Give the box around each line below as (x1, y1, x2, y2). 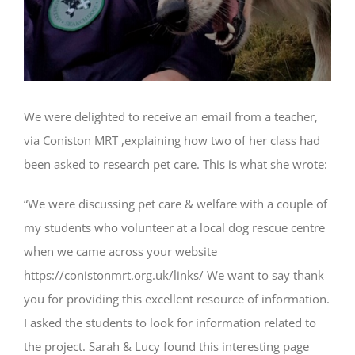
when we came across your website (24, 242, 217, 259)
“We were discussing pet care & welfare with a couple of (24, 195, 327, 212)
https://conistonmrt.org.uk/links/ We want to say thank (24, 266, 324, 283)
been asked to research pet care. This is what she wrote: (24, 155, 327, 172)
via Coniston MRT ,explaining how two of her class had (24, 132, 320, 148)
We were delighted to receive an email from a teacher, (24, 108, 318, 124)
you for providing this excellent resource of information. (24, 290, 330, 307)
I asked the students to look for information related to (24, 314, 316, 330)
